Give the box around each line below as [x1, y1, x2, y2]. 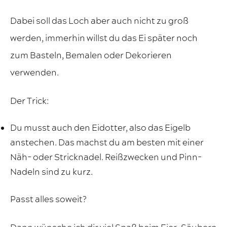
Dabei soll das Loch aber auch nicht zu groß [10, 15, 188, 28]
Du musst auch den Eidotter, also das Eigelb [10, 122, 191, 135]
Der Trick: [10, 95, 49, 108]
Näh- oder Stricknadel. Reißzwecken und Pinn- [10, 152, 202, 164]
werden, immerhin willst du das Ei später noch [10, 32, 198, 45]
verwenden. [10, 67, 59, 80]
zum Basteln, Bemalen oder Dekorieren [10, 50, 172, 62]
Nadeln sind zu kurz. [10, 166, 93, 179]
